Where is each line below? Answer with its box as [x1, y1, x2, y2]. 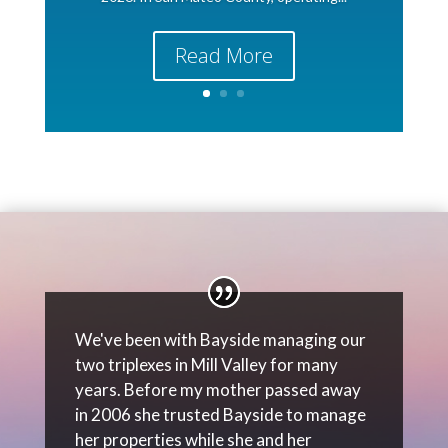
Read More [174, 42, 273, 69]
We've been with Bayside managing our [74, 329, 366, 351]
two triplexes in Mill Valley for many [74, 354, 338, 376]
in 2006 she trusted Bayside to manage [74, 404, 366, 426]
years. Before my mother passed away [74, 379, 361, 401]
